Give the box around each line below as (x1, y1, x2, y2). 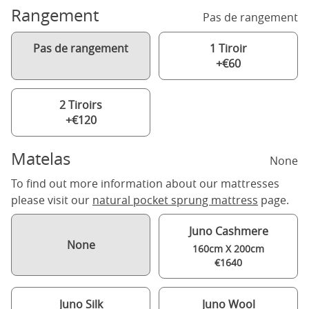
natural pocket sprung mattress (92, 192, 258, 208)
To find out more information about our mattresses (11, 176, 279, 191)
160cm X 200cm (192, 242, 264, 255)
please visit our (11, 192, 92, 208)
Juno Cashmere (188, 223, 268, 239)
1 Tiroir (210, 41, 247, 56)
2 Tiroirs (59, 97, 102, 112)
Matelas (11, 148, 70, 170)
